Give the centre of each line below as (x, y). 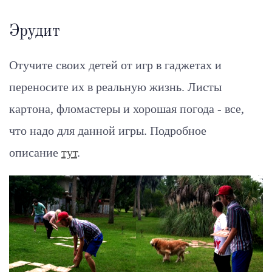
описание (35, 152)
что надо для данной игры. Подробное (108, 131)
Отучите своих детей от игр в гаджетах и (115, 65)
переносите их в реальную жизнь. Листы (115, 87)
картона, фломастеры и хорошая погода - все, (127, 109)
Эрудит (35, 31)
